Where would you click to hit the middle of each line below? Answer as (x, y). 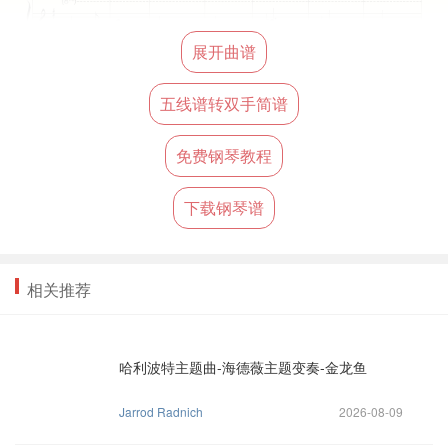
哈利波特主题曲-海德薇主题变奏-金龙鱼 (243, 367)
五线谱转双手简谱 (224, 103)
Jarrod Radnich (161, 411)
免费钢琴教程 (224, 155)
